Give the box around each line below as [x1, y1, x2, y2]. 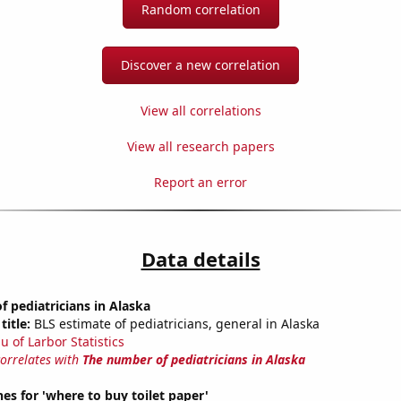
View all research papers [126, 138, 275, 156]
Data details [141, 245, 260, 273]
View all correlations [140, 102, 261, 120]
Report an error [154, 174, 247, 192]
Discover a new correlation [121, 56, 280, 74]
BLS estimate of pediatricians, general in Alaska [30, 315, 320, 333]
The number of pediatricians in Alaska [81, 351, 305, 369]
